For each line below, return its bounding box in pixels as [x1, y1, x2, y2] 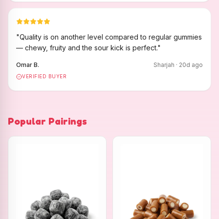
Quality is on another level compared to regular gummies [20, 33, 202, 41]
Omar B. [16, 61, 39, 68]
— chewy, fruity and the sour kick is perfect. [16, 44, 157, 52]
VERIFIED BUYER [22, 73, 66, 79]
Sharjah [153, 61, 175, 68]
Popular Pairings [8, 115, 87, 127]
